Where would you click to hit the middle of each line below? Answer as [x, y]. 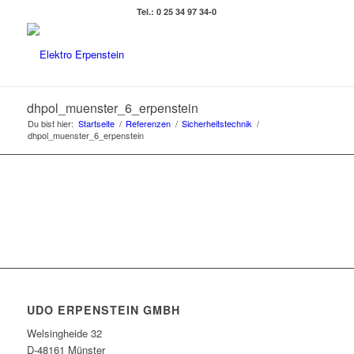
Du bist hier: [50, 123]
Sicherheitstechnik [217, 123]
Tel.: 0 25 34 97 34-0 [177, 11]
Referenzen [148, 123]
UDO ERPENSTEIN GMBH [103, 310]
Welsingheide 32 [64, 333]
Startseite [96, 123]
